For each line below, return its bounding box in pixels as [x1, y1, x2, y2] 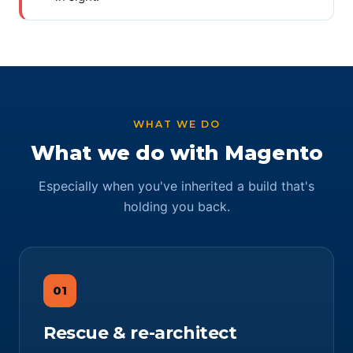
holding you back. [123, 199, 230, 215]
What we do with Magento [30, 140, 323, 166]
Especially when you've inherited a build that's [39, 178, 314, 195]
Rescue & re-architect [43, 322, 237, 344]
